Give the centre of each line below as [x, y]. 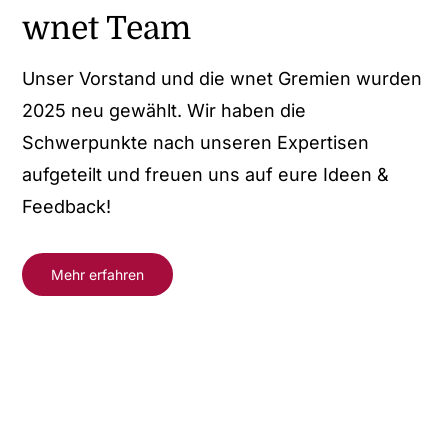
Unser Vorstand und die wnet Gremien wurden [222, 79]
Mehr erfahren [98, 275]
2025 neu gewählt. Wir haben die [164, 111]
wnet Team [107, 29]
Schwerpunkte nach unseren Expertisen [196, 143]
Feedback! [67, 207]
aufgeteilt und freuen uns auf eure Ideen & [206, 175]
